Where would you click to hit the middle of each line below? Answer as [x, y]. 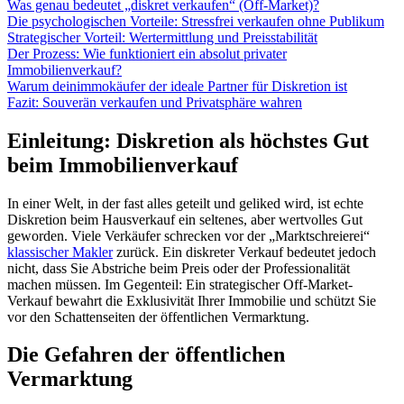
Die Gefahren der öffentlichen [146, 355]
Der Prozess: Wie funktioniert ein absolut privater [147, 53]
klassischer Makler [60, 252]
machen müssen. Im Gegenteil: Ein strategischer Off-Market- [180, 284]
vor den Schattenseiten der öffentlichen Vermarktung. [158, 317]
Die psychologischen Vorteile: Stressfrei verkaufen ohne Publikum [196, 21]
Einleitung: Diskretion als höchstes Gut [188, 140]
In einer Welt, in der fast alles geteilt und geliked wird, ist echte [185, 203]
